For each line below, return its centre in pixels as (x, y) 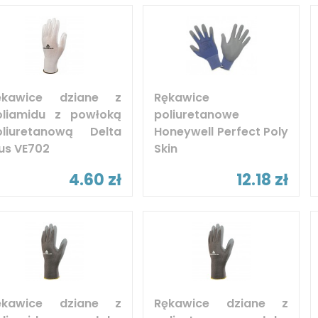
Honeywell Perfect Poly (221, 131)
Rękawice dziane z (221, 303)
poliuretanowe (197, 114)
